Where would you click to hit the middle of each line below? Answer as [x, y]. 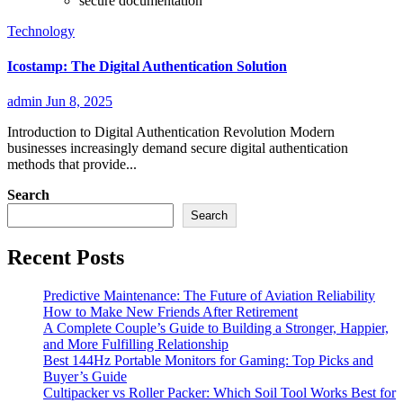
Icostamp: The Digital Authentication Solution [147, 66]
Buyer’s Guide [85, 376]
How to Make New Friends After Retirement [170, 311]
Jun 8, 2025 [79, 102]
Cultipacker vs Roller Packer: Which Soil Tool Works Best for [219, 392]
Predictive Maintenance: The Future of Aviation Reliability [209, 295]
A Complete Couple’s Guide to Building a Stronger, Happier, [216, 327]
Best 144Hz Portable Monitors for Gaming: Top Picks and [208, 360]
